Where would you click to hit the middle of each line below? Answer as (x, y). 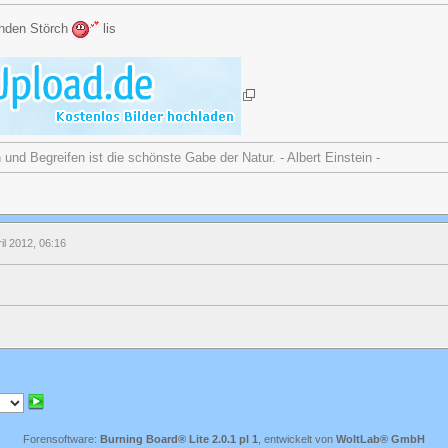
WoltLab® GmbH (380, 438)
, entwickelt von (297, 438)
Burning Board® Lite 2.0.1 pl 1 (179, 438)
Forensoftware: (61, 438)
